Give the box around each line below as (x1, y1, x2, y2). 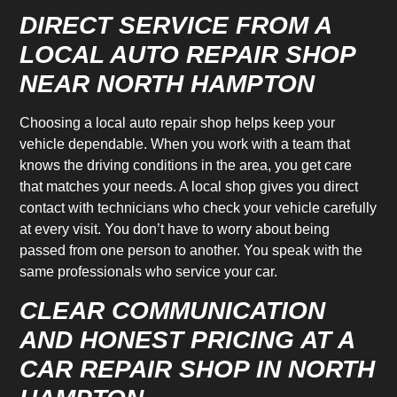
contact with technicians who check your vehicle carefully (19, 200, 378, 216)
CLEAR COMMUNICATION (19, 296, 326, 324)
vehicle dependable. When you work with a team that (19, 136, 351, 152)
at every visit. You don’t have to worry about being (19, 222, 331, 237)
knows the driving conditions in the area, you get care (19, 158, 353, 174)
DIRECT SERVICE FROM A (19, 12, 332, 40)
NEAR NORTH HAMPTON (19, 70, 315, 98)
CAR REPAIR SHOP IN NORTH (19, 354, 376, 383)
